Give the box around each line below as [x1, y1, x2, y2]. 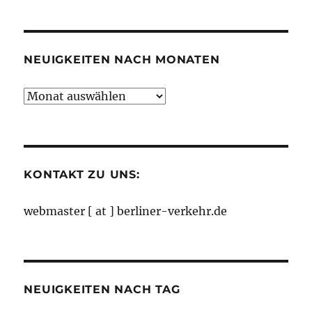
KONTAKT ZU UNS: [24, 168, 140, 182]
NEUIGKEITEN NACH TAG [24, 283, 180, 297]
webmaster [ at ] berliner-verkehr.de [24, 204, 228, 219]
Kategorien [23, 13, 86, 27]
